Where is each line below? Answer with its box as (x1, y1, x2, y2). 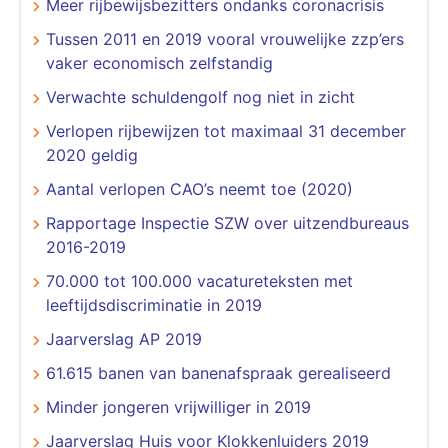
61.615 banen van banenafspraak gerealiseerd (46, 362, 391, 383)
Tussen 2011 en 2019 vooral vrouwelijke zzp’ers (46, 28, 404, 49)
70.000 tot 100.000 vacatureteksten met (46, 270, 353, 291)
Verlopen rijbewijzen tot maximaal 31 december (46, 120, 406, 141)
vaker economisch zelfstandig (46, 52, 273, 73)
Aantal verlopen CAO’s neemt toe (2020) (46, 178, 353, 199)
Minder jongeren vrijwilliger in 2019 (46, 396, 311, 417)
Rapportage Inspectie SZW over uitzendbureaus (46, 212, 409, 233)
